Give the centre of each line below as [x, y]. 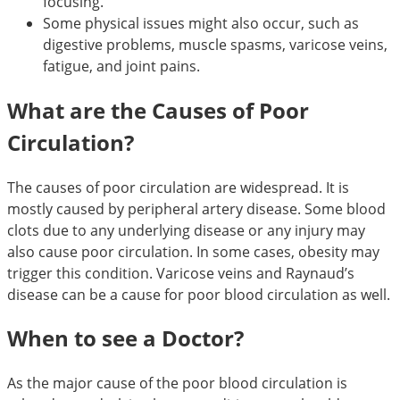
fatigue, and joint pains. [121, 66]
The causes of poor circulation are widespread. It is [178, 187]
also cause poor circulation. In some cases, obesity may [193, 251]
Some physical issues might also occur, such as [201, 23]
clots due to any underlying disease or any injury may [186, 230]
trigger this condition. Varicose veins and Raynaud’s [181, 273]
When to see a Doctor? [125, 338]
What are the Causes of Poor [158, 110]
